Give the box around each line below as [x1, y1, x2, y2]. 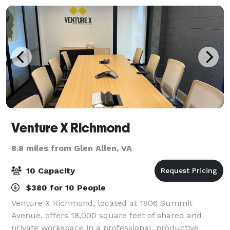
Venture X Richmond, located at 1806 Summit [11, 198, 193, 208]
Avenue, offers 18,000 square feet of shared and [11, 210, 202, 220]
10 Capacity [24, 165, 75, 176]
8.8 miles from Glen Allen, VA [11, 143, 132, 153]
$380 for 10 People [24, 182, 106, 193]
